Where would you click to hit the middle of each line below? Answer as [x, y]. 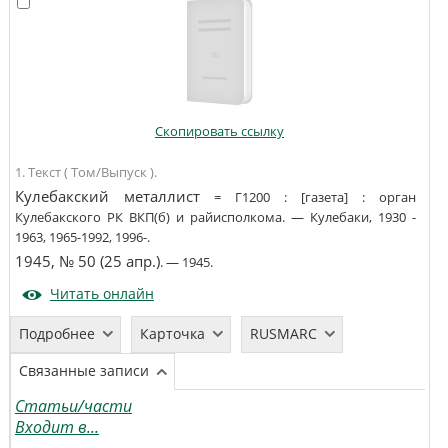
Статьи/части [73, 406]
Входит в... [56, 427]
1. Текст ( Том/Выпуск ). [85, 172]
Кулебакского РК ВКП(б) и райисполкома [148, 217]
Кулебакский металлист [107, 196]
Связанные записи [83, 370]
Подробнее [56, 333]
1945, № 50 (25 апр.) [87, 261]
